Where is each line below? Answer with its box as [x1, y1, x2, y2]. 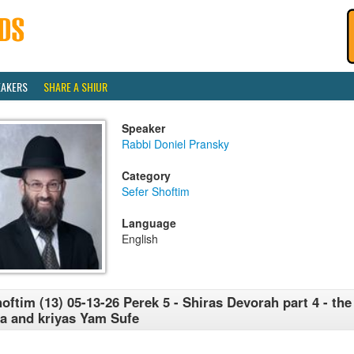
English [122, 231, 158, 247]
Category [122, 168, 171, 183]
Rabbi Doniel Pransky [122, 136, 229, 152]
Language [122, 215, 176, 231]
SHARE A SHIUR [43, 78, 107, 95]
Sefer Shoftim [122, 183, 190, 199]
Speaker [122, 120, 165, 136]
